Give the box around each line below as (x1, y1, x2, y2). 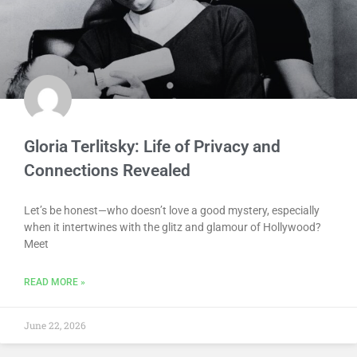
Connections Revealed (24, 160, 190, 180)
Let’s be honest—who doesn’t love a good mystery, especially (24, 203, 320, 217)
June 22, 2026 (24, 318, 86, 331)
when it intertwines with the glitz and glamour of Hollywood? (24, 220, 321, 233)
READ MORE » (24, 276, 85, 288)
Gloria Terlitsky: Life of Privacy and (24, 136, 280, 156)
